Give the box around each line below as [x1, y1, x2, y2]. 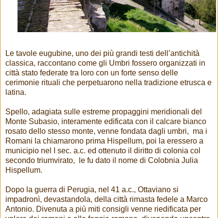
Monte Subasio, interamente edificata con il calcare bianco [5, 117, 206, 126]
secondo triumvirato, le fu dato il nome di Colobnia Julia [5, 156, 198, 164]
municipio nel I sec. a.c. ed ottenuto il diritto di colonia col [5, 146, 200, 155]
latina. [5, 88, 26, 96]
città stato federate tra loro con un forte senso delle [5, 68, 178, 77]
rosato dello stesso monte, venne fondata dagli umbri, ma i [5, 127, 207, 135]
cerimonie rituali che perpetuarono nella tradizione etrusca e [5, 78, 212, 87]
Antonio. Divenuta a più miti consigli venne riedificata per [5, 204, 201, 213]
